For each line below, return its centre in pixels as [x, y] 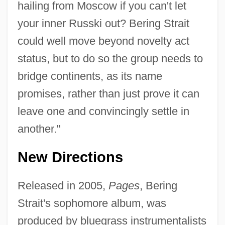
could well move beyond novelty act [103, 41]
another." [39, 129]
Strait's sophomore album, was [92, 203]
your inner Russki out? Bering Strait [103, 23]
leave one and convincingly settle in [103, 111]
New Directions [70, 157]
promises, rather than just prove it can [108, 93]
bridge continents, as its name [90, 76]
